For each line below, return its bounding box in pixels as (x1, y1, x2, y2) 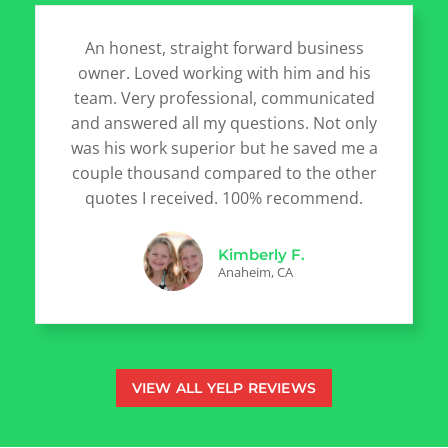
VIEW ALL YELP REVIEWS (131, 378, 317, 397)
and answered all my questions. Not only (71, 111, 377, 134)
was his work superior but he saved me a (70, 136, 378, 159)
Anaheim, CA (218, 262, 293, 281)
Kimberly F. (218, 244, 305, 264)
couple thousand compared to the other (71, 161, 377, 184)
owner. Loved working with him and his (77, 61, 371, 84)
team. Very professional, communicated (73, 86, 375, 109)
